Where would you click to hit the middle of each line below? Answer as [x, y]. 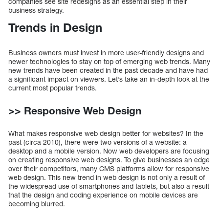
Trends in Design [55, 28]
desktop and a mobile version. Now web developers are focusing [109, 151]
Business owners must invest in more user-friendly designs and [106, 53]
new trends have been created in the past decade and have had [108, 70]
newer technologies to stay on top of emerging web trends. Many [109, 62]
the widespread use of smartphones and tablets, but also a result [109, 186]
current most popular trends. [53, 88]
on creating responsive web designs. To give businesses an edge [109, 160]
